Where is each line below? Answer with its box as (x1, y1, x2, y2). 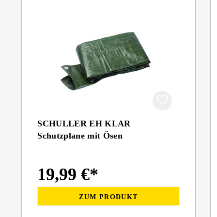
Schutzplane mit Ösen (37, 131, 123, 140)
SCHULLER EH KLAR (37, 119, 131, 128)
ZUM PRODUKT (79, 193, 138, 201)
